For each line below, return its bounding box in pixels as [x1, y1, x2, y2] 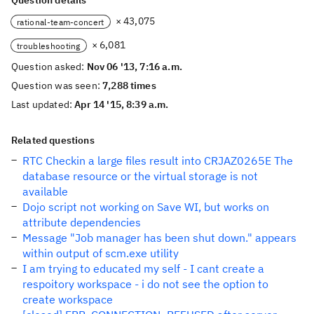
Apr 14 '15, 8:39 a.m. [74, 98, 169, 111]
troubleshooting [17, 40, 81, 51]
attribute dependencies [22, 215, 141, 229]
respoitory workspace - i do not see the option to [22, 277, 268, 291]
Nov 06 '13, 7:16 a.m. [86, 60, 182, 73]
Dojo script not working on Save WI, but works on [22, 200, 269, 214]
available [22, 184, 68, 198]
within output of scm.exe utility [22, 246, 179, 260]
